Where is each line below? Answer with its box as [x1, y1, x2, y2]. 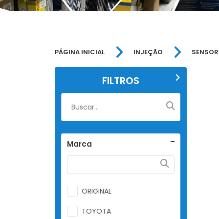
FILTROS [102, 73, 139, 88]
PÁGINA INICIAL [55, 47, 105, 57]
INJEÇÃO [133, 47, 163, 57]
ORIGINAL [81, 186, 111, 196]
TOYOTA [81, 206, 111, 216]
